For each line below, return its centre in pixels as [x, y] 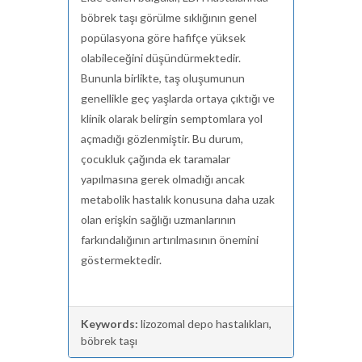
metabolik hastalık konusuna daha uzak [178, 199]
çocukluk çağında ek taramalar [156, 159]
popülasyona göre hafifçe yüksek [163, 38]
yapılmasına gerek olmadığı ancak [163, 179]
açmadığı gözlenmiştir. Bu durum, [162, 139]
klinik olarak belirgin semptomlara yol [172, 118]
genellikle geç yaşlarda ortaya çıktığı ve [178, 98]
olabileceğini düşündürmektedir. [161, 58]
